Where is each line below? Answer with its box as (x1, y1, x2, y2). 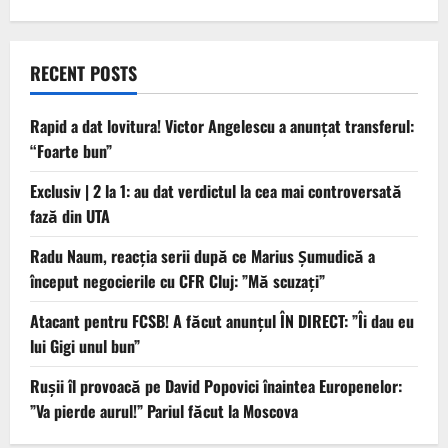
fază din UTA (30, 203, 110, 228)
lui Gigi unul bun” (30, 333, 140, 358)
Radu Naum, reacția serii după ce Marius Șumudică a (30, 243, 375, 268)
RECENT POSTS (30, 59, 137, 86)
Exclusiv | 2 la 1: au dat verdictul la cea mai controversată (30, 178, 402, 203)
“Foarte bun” (30, 138, 112, 163)
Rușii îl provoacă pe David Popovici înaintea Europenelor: (30, 373, 402, 398)
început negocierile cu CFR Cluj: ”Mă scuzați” (30, 268, 325, 293)
